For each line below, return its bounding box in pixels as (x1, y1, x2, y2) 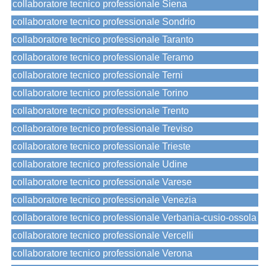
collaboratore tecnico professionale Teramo (12, 52, 194, 63)
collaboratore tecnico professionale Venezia (12, 195, 197, 205)
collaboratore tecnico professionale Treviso (12, 123, 193, 134)
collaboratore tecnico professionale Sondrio (12, 17, 195, 27)
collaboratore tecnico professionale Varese (12, 177, 192, 188)
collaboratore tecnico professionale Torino (12, 88, 188, 99)
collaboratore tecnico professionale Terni (12, 70, 183, 81)
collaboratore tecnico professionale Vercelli (12, 230, 194, 241)
